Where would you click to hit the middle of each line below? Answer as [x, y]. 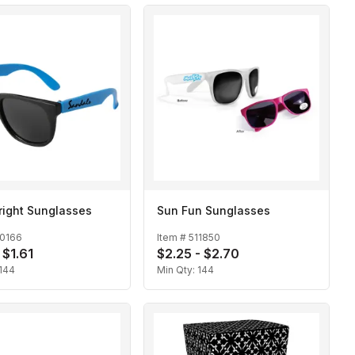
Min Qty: [177, 270]
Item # [173, 238]
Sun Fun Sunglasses [214, 210]
